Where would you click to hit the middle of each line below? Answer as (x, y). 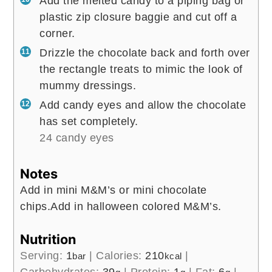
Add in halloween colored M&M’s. (136, 207)
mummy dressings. (88, 86)
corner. (57, 34)
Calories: (121, 256)
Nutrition (48, 240)
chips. (36, 207)
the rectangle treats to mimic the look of (141, 70)
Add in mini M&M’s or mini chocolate (114, 190)
